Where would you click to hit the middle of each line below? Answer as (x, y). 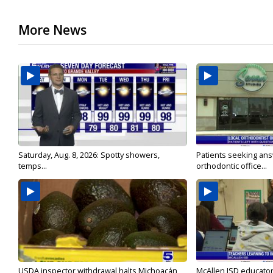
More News (52, 30)
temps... (33, 166)
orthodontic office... (231, 166)
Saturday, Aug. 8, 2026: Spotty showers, (89, 155)
